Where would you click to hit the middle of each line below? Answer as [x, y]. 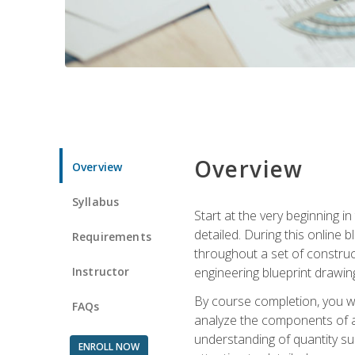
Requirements [112, 236]
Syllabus [96, 201]
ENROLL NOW [109, 346]
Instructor [101, 271]
